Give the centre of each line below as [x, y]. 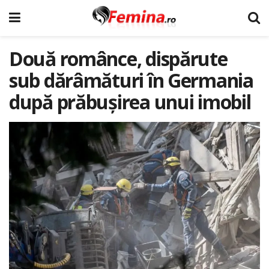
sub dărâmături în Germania [131, 80]
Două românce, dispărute [118, 59]
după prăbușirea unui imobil [130, 102]
